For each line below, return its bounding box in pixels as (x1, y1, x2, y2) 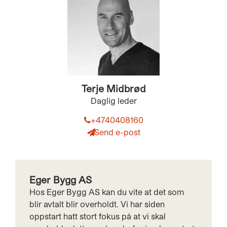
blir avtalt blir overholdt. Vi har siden (29, 199, 165, 209)
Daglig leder (90, 96, 137, 106)
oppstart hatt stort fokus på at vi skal (29, 211, 166, 221)
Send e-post (94, 127, 140, 137)
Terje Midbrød (81, 83, 146, 95)
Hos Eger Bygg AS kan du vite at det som (29, 187, 184, 197)
